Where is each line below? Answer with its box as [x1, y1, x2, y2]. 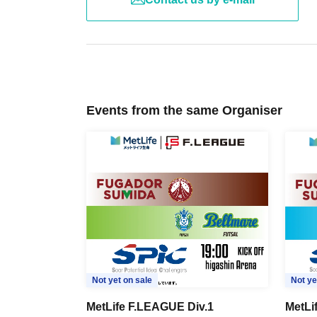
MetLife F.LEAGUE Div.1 [86, 300, 214, 313]
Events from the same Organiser [86, 103, 282, 117]
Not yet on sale [92, 275, 152, 285]
